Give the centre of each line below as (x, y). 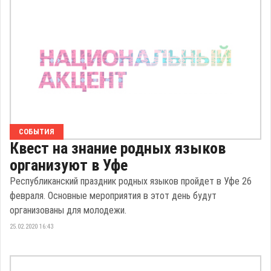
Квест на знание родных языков (118, 148)
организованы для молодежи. (68, 210)
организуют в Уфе (69, 165)
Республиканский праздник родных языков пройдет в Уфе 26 (131, 181)
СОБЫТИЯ (37, 131)
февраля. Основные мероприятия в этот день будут (113, 195)
